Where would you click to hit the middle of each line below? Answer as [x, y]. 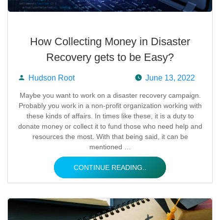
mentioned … [110, 147]
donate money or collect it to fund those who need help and [110, 126]
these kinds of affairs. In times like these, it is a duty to [110, 116]
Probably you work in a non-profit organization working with [110, 106]
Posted [45, 95]
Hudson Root [52, 78]
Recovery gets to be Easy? [110, 57]
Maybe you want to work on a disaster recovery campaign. [110, 95]
